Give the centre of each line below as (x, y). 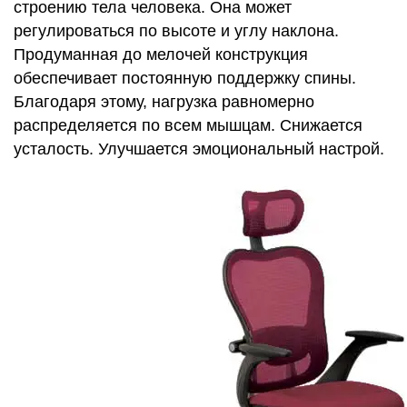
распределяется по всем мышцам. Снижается (188, 125)
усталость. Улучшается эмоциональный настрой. (199, 149)
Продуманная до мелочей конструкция (161, 55)
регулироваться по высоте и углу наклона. (176, 31)
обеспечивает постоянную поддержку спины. (185, 78)
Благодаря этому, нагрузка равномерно (164, 102)
